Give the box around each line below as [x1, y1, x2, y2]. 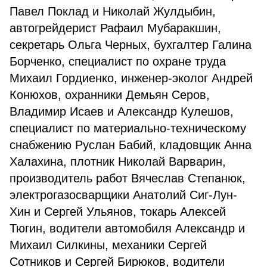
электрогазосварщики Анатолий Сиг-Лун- [10, 188, 237, 201]
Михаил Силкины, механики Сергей [10, 238, 207, 252]
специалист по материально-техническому [10, 122, 246, 135]
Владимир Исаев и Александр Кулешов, [10, 105, 234, 118]
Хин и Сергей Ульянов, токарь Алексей [10, 205, 226, 218]
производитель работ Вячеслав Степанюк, [10, 172, 246, 185]
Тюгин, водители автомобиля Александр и [10, 222, 245, 235]
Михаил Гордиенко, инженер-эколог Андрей [10, 72, 253, 85]
